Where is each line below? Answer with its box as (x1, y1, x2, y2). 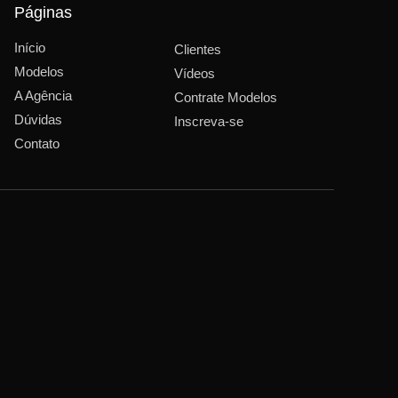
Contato (14, 135, 60, 151)
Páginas (14, 3, 72, 21)
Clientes (174, 41, 221, 57)
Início (14, 39, 45, 55)
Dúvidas (14, 111, 62, 127)
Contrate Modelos (174, 89, 277, 105)
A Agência (14, 87, 72, 103)
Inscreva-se (174, 113, 243, 129)
